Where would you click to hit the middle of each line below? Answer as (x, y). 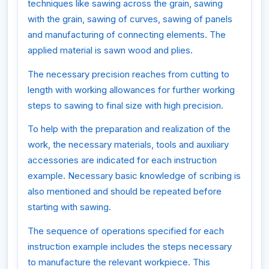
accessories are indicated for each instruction (122, 160)
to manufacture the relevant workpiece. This (119, 262)
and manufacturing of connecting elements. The (127, 35)
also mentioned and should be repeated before (125, 192)
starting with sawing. (69, 207)
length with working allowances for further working (131, 89)
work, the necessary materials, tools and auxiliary (128, 145)
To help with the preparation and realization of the (129, 129)
